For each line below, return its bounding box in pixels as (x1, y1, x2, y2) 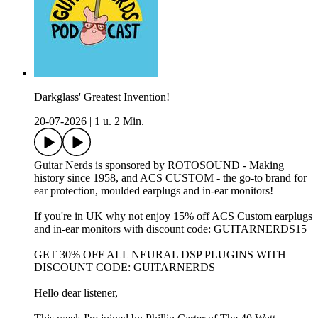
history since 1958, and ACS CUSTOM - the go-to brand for (34, 172, 307, 185)
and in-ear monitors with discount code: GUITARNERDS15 (34, 223, 307, 236)
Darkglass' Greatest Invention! (34, 91, 170, 104)
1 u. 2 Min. (94, 115, 144, 128)
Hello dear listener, (34, 287, 118, 300)
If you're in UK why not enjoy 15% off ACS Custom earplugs (34, 210, 312, 223)
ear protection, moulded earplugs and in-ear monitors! (34, 185, 273, 197)
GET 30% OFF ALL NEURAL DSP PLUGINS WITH (34, 248, 286, 261)
